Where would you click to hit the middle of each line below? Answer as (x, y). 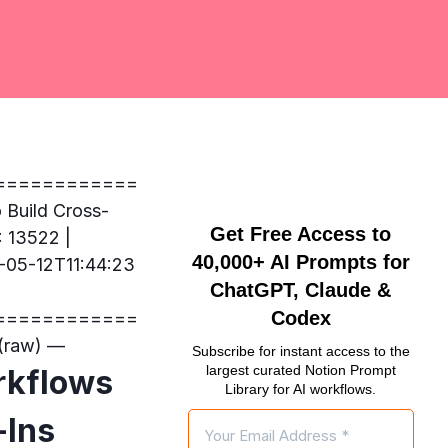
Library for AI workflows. (301, 389)
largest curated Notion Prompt (300, 370)
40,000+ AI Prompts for (300, 262)
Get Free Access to (301, 234)
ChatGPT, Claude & (301, 290)
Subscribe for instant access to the (300, 351)
